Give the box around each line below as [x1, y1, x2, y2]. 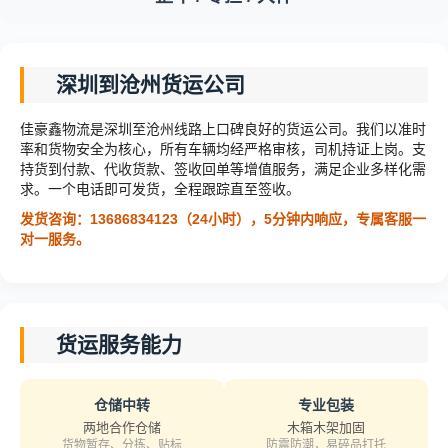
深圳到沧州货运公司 [56, 73, 245, 96]
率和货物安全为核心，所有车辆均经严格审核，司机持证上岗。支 [20, 141, 426, 157]
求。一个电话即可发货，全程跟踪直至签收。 [20, 181, 300, 197]
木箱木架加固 [287, 420, 365, 435]
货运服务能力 [56, 333, 182, 356]
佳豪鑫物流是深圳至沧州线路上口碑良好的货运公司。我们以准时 [20, 121, 426, 137]
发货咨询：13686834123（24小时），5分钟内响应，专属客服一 [20, 211, 426, 227]
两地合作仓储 [83, 420, 161, 435]
